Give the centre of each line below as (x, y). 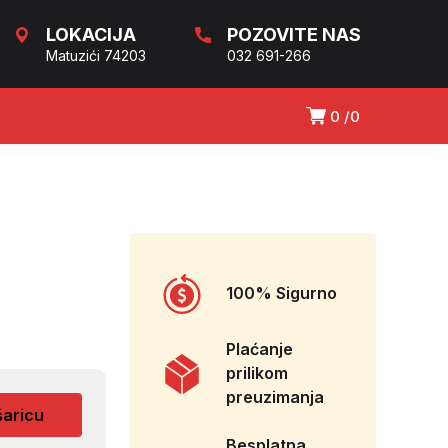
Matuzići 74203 (96, 55)
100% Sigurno (281, 293)
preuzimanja (275, 397)
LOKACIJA (91, 34)
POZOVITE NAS (294, 34)
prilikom (257, 373)
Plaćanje (259, 349)
